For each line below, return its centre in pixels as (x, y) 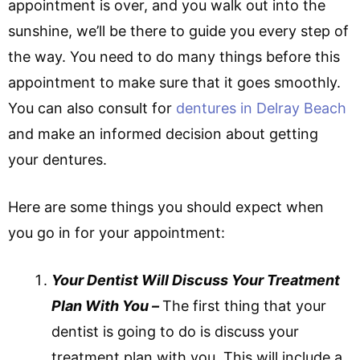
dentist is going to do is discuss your (175, 331)
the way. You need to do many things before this (174, 56)
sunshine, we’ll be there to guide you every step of (178, 31)
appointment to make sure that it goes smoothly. (174, 82)
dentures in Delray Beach (261, 108)
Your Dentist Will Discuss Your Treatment (196, 280)
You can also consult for (92, 108)
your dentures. (59, 159)
